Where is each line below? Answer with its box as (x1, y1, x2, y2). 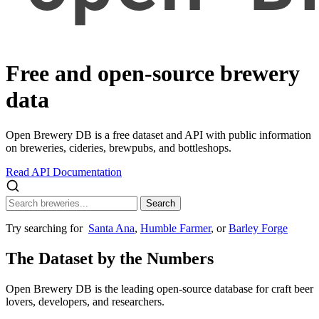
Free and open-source (6, 61, 214, 87)
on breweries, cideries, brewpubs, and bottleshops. (6, 141, 231, 154)
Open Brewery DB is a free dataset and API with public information (6, 128, 311, 141)
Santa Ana (88, 221, 135, 234)
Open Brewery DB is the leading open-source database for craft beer (6, 282, 313, 295)
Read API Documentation (6, 165, 122, 178)
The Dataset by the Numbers (6, 249, 214, 268)
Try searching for (6, 221, 88, 234)
